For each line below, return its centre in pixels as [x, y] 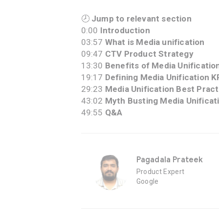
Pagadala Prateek [170, 160]
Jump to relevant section [141, 19]
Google [147, 181]
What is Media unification [154, 42]
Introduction [125, 30]
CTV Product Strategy [149, 54]
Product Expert [160, 172]
